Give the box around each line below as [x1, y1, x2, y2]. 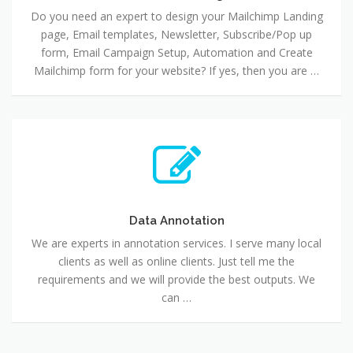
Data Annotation [128, 214, 225, 228]
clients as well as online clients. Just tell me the [58, 254, 295, 269]
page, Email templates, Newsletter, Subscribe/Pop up [41, 27, 312, 43]
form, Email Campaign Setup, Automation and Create [40, 45, 313, 61]
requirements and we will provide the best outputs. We [38, 272, 315, 288]
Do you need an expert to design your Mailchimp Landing [30, 9, 323, 24]
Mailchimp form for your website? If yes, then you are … [34, 63, 319, 79]
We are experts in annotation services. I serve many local [32, 236, 321, 251]
